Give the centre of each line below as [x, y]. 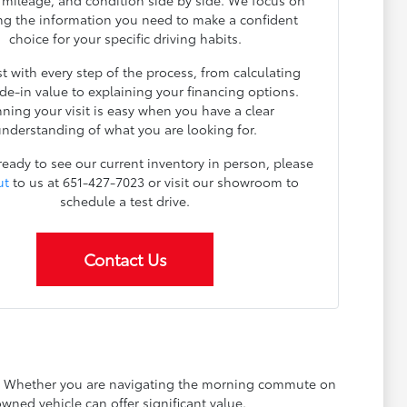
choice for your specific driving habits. [125, 39]
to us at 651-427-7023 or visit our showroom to [154, 182]
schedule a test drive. [125, 201]
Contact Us [125, 259]
